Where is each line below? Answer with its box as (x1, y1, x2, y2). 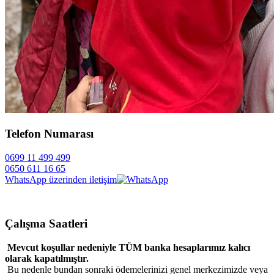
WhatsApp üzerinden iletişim (5, 174, 117, 185)
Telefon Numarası (5, 127, 94, 140)
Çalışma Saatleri (5, 217, 87, 231)
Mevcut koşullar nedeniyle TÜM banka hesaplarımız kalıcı (5, 242, 250, 253)
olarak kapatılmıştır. (5, 253, 89, 264)
